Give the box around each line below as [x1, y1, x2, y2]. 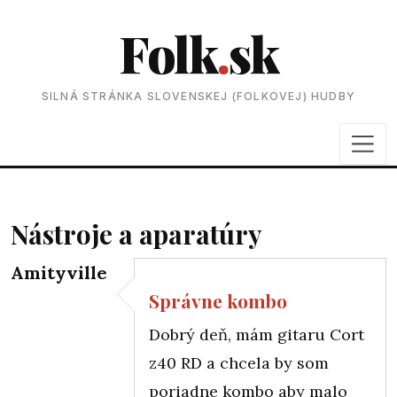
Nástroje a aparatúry [11, 215, 261, 251]
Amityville [11, 261, 107, 284]
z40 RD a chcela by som [149, 352, 329, 373]
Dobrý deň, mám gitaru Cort [149, 323, 364, 345]
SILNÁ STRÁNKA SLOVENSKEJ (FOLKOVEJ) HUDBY [41, 90, 356, 104]
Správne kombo [149, 288, 287, 314]
